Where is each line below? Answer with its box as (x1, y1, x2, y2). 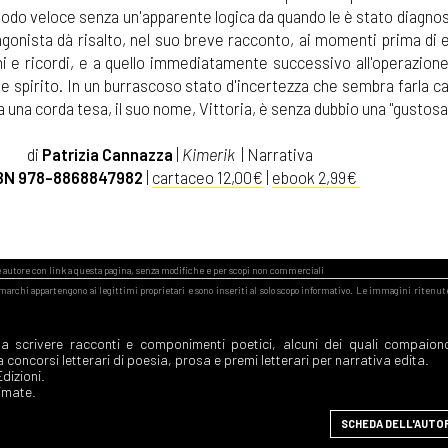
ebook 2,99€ (271, 167, 360, 188)
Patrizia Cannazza (41, 144, 176, 165)
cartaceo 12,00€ (151, 167, 263, 188)
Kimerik (181, 144, 235, 165)
